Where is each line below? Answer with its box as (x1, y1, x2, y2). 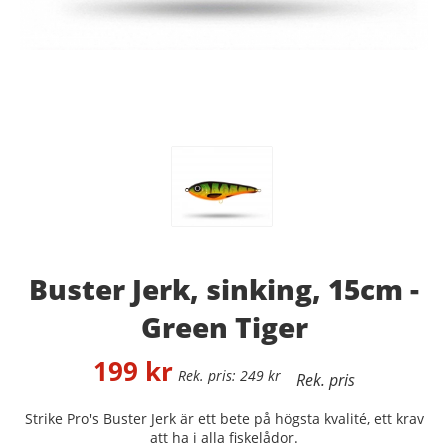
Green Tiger (140, 308, 308, 347)
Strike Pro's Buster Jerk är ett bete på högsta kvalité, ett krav (24, 409, 424, 429)
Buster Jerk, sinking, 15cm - (29, 270, 419, 309)
